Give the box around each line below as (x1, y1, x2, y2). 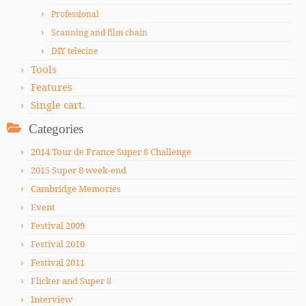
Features (31, 80, 72, 94)
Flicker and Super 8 (31, 275, 111, 287)
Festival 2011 (31, 256, 85, 268)
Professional (51, 8, 99, 20)
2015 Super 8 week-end (31, 164, 126, 176)
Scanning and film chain (51, 27, 148, 38)
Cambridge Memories (31, 182, 121, 195)
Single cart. (31, 98, 85, 111)
